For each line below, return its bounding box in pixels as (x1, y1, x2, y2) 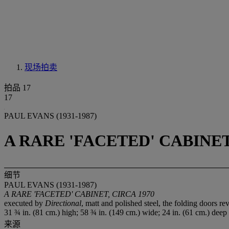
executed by (4, 198, 45, 208)
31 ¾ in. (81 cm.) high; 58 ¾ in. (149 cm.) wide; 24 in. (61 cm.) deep (4, 208, 227, 217)
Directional (45, 198, 81, 208)
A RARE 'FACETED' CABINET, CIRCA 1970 (4, 189, 154, 198)
